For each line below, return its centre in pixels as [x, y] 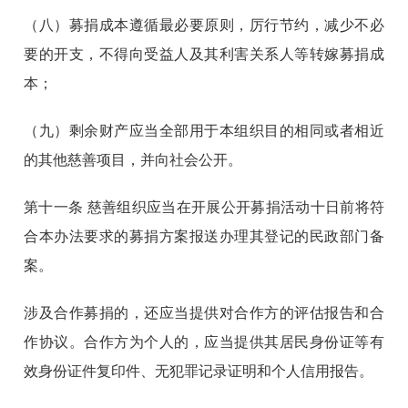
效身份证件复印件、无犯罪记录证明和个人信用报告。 [199, 372]
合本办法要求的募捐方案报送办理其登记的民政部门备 [204, 237]
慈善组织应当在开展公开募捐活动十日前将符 [235, 208]
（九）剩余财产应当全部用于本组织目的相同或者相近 [204, 131]
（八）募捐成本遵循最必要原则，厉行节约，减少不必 [204, 25]
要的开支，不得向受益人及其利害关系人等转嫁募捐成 [204, 55]
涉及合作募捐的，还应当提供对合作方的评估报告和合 [204, 313]
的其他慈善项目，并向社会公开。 [133, 160]
